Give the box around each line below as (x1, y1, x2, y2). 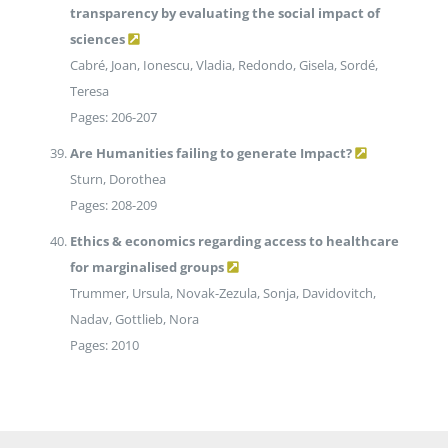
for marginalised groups (69, 258, 224, 277)
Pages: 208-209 (69, 196, 157, 215)
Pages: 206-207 (69, 108, 157, 127)
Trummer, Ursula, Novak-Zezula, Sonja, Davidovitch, (69, 284, 376, 303)
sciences (69, 30, 125, 49)
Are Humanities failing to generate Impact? (69, 144, 352, 163)
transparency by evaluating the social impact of (69, 4, 380, 23)
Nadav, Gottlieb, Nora (69, 310, 199, 329)
